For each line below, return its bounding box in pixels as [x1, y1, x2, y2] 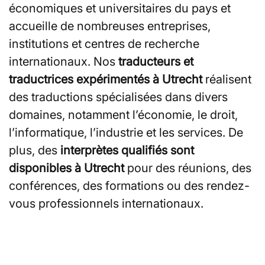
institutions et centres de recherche [9, 36, 199, 51]
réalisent [202, 72, 251, 86]
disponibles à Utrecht [9, 160, 124, 175]
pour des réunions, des [124, 160, 251, 175]
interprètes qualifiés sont [60, 143, 194, 157]
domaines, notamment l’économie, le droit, [9, 107, 238, 122]
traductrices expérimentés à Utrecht [9, 72, 202, 86]
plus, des [9, 143, 60, 157]
